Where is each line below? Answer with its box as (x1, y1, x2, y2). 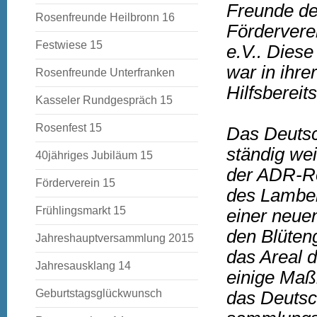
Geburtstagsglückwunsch (35, 287, 162, 299)
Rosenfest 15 (35, 122, 102, 134)
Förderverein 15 (35, 177, 115, 189)
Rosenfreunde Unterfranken (35, 67, 175, 79)
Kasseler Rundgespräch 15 (35, 94, 173, 106)
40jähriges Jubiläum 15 (35, 149, 153, 161)
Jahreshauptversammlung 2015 (35, 232, 194, 244)
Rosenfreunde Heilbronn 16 (35, 11, 175, 23)
